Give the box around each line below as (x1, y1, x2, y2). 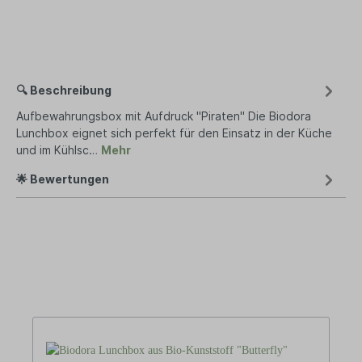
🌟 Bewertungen (16, 172, 109, 187)
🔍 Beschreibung (16, 83, 112, 98)
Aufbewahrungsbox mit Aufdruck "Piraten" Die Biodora (16, 109, 311, 124)
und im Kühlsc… (16, 143, 101, 158)
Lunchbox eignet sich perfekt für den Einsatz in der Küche (16, 126, 332, 141)
